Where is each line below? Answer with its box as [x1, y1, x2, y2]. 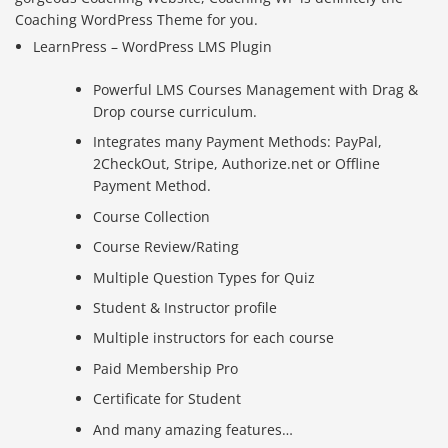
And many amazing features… [93, 419, 294, 439]
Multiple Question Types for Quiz [93, 267, 316, 287]
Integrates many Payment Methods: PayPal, [93, 132, 383, 152]
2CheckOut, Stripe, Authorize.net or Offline [93, 154, 381, 174]
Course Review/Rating [93, 237, 240, 257]
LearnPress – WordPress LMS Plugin [33, 37, 273, 57]
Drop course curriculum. [93, 102, 258, 122]
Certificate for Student [93, 389, 242, 409]
